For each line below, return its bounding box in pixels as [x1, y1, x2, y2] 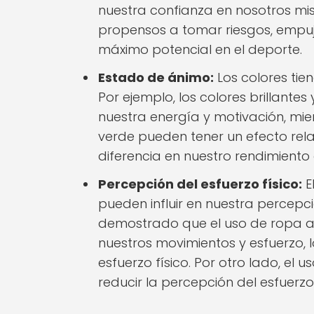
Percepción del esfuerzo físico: [98, 175, 302, 193]
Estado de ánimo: [98, 68, 214, 86]
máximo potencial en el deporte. [98, 40, 302, 58]
